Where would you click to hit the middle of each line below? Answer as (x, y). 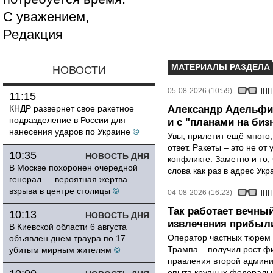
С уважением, (46, 17)
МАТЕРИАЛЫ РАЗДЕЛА (221, 67)
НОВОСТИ (79, 70)
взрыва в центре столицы (60, 191)
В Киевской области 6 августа (68, 227)
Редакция (33, 34)
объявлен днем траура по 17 (67, 238)
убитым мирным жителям (60, 250)
